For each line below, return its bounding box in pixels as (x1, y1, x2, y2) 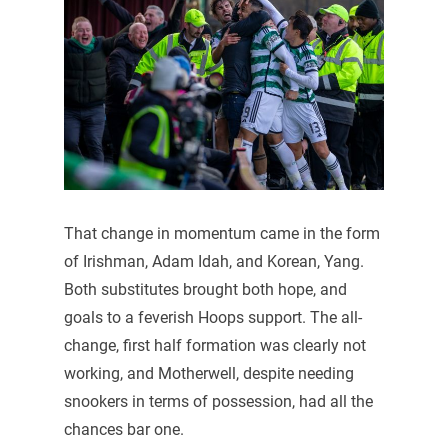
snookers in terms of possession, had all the (63, 391, 373, 411)
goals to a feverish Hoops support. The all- (63, 307, 362, 327)
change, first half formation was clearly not (63, 335, 366, 355)
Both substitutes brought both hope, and (63, 279, 347, 299)
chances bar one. (63, 419, 184, 439)
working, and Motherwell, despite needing (63, 363, 354, 383)
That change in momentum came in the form (63, 223, 380, 243)
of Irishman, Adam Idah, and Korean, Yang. (63, 251, 364, 271)
